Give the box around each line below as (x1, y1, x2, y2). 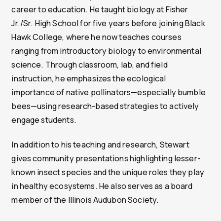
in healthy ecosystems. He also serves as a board (11, 181, 193, 192)
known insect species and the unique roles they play (11, 167, 205, 178)
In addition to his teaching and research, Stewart (11, 139, 189, 150)
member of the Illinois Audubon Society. (11, 194, 159, 206)
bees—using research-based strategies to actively (11, 101, 199, 112)
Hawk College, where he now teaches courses (11, 32, 182, 43)
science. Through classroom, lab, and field (11, 59, 168, 71)
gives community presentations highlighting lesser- (11, 153, 201, 164)
